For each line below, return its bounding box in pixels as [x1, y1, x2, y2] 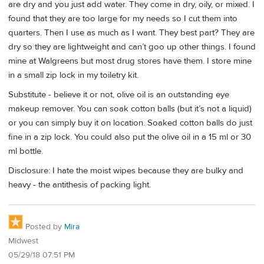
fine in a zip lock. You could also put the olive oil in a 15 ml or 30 [8, 131, 251, 143]
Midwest [8, 236, 38, 247]
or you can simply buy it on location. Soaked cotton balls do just [8, 117, 252, 129]
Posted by [23, 222, 64, 233]
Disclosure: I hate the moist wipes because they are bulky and [8, 165, 243, 177]
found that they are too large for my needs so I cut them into [8, 12, 237, 24]
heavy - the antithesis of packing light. [8, 179, 151, 191]
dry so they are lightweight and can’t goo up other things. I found [8, 41, 256, 52]
